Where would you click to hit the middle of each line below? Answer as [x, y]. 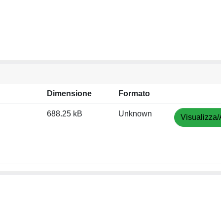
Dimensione [69, 93]
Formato [134, 93]
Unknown [135, 113]
